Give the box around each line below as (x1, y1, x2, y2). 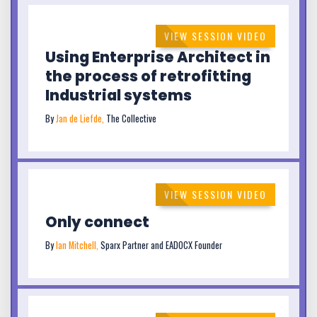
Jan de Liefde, (56, 112, 106, 126)
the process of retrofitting (45, 66, 251, 87)
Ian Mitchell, (56, 238, 100, 252)
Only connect (45, 211, 149, 232)
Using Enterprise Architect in (45, 47, 270, 68)
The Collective (106, 112, 156, 126)
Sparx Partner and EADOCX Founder (100, 238, 222, 252)
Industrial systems (45, 85, 192, 106)
